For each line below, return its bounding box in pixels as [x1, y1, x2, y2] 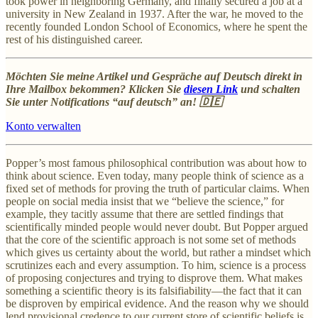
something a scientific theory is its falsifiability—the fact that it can [6, 284, 302, 297]
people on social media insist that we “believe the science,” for [6, 194, 284, 207]
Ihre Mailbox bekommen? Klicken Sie [6, 82, 184, 95]
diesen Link [184, 82, 238, 95]
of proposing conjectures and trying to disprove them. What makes [6, 271, 302, 284]
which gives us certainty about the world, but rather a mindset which [6, 246, 311, 258]
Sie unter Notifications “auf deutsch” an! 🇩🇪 [6, 95, 222, 108]
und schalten [238, 82, 300, 95]
